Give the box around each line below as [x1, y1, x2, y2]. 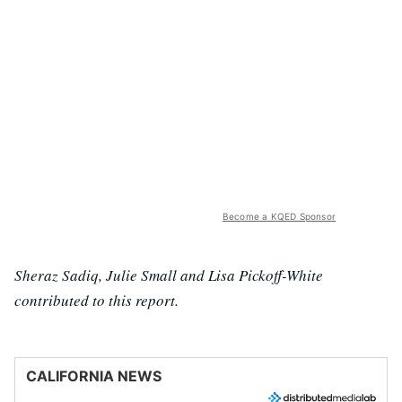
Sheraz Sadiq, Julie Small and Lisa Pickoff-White [14, 264, 323, 285]
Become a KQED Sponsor [222, 210, 336, 222]
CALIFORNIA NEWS [26, 366, 162, 385]
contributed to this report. [14, 289, 179, 310]
